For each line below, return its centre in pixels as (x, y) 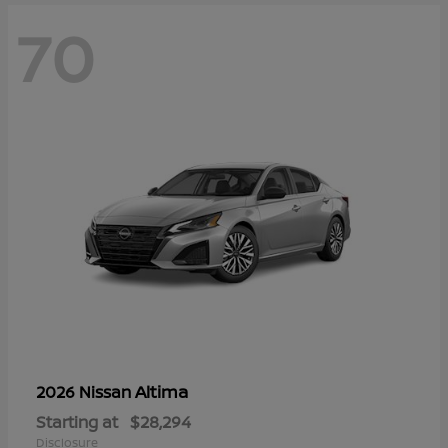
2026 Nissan (85, 392)
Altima (161, 392)
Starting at (77, 422)
